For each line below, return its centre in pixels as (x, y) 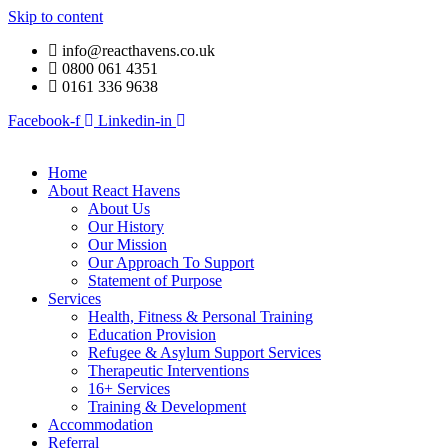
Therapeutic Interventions (168, 370)
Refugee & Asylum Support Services (204, 352)
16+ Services (129, 388)
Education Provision (152, 334)
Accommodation (100, 424)
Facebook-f (44, 120)
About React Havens (114, 190)
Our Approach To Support (171, 262)
